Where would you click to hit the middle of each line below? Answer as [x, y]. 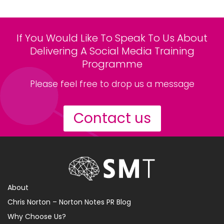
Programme [112, 64]
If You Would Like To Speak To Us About [112, 38]
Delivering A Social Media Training [112, 51]
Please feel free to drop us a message [112, 84]
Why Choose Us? [37, 217]
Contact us [112, 118]
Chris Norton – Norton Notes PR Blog [69, 202]
